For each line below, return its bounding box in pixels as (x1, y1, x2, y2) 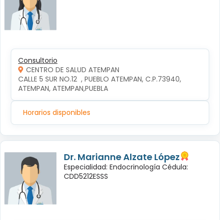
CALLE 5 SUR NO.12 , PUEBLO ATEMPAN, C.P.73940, (18, 74, 183, 84)
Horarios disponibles (23, 108, 90, 118)
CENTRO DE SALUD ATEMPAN (26, 65, 119, 75)
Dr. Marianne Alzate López (64, 151, 180, 164)
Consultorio (18, 55, 57, 66)
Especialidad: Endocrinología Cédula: (64, 162, 188, 172)
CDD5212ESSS (64, 171, 108, 182)
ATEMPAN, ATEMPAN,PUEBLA (18, 83, 108, 94)
